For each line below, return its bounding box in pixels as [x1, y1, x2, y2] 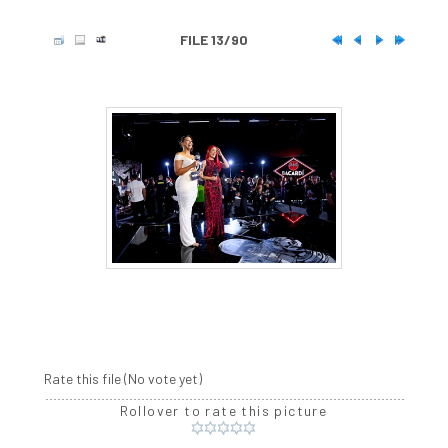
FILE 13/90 [179, 31, 248, 49]
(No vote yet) [123, 370, 202, 388]
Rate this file [43, 370, 124, 388]
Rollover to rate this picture [119, 402, 328, 420]
